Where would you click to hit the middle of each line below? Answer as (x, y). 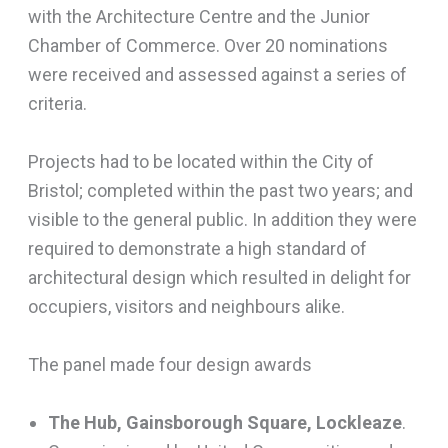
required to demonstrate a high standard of (197, 248)
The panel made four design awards (169, 364)
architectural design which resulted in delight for (219, 277)
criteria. (57, 104)
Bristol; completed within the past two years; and (220, 190)
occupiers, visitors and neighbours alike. (186, 306)
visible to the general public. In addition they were (222, 219)
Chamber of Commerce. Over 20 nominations (207, 46)
